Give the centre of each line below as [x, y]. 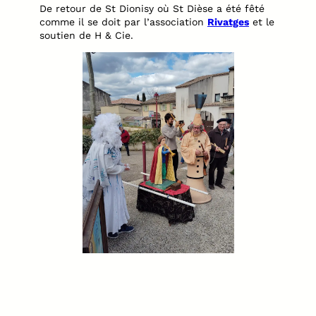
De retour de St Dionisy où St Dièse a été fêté [152, 8]
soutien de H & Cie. [86, 35]
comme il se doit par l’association [123, 22]
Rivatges [228, 22]
